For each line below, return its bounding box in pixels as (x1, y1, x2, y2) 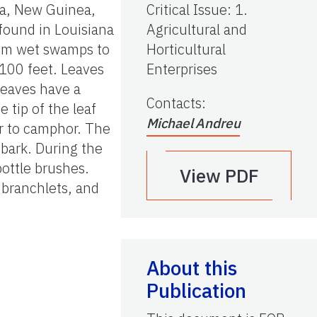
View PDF (179, 163, 259, 188)
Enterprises (146, 59, 217, 79)
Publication (146, 277, 246, 304)
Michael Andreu (146, 115, 241, 132)
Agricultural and (146, 20, 247, 40)
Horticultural (146, 40, 226, 59)
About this (146, 255, 237, 282)
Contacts (146, 93, 202, 113)
